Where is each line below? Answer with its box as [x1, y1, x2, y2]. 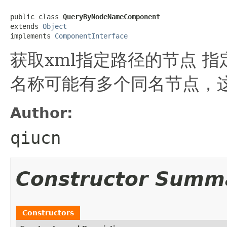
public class [10, 12, 63, 21]
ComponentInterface [55, 31, 128, 40]
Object [43, 22, 67, 30]
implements [10, 31, 55, 40]
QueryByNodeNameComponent [63, 12, 160, 21]
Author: [10, 104, 73, 122]
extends [10, 22, 43, 30]
